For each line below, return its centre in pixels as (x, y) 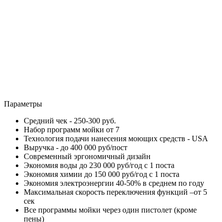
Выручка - (42, 147)
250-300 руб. (95, 120)
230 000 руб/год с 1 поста (132, 165)
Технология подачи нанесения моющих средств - (108, 138)
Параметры (23, 104)
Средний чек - (49, 120)
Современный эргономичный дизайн (87, 156)
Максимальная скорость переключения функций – (109, 192)
